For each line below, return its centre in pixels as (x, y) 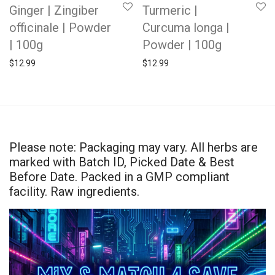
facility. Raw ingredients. (74, 192)
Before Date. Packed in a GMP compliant (119, 177)
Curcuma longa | (186, 28)
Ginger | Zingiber (54, 10)
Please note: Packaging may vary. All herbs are (134, 147)
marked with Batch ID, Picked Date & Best (122, 162)
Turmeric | (170, 10)
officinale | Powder (60, 28)
